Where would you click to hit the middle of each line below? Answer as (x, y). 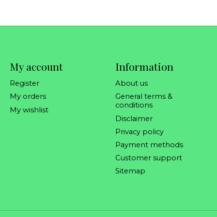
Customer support (148, 158)
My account (36, 67)
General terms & (144, 97)
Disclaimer (134, 118)
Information (144, 67)
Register (24, 84)
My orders (28, 97)
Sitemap (130, 171)
